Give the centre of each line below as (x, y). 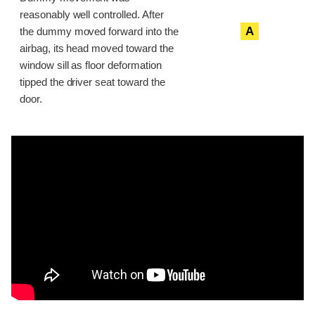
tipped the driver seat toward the (92, 83)
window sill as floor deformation (91, 66)
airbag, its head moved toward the (97, 49)
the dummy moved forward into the (99, 32)
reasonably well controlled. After (92, 15)
